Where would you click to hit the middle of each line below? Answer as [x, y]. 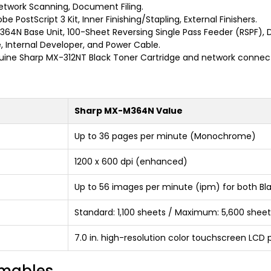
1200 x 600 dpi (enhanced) [131, 162]
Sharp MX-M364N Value [129, 111]
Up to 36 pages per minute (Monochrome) [165, 136]
